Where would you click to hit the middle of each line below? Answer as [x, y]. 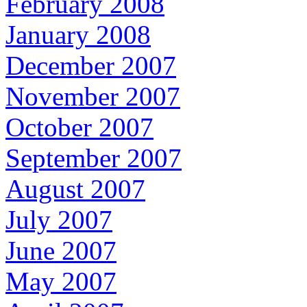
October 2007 [79, 127]
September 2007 [94, 158]
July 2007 [59, 220]
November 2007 [93, 97]
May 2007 [61, 282]
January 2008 [78, 35]
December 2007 [91, 66]
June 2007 [61, 251]
